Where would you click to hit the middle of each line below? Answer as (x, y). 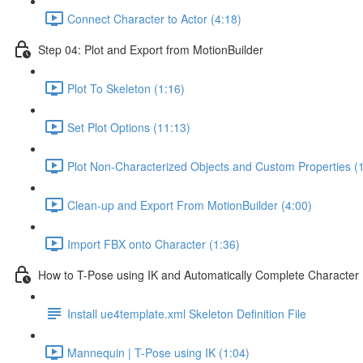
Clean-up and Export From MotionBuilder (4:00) (190, 205)
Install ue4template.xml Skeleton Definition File (187, 313)
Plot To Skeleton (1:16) (126, 88)
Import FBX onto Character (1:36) (154, 243)
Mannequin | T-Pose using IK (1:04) (158, 352)
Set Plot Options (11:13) (129, 127)
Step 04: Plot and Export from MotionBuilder (151, 49)
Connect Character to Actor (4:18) (154, 18)
